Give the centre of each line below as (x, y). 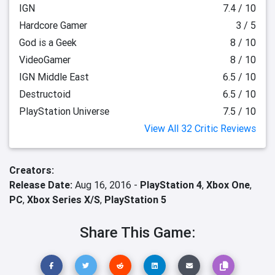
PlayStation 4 (171, 185)
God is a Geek (48, 42)
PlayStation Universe (64, 111)
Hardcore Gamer (53, 25)
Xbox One (228, 185)
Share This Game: (137, 232)
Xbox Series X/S (64, 199)
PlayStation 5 (135, 199)
